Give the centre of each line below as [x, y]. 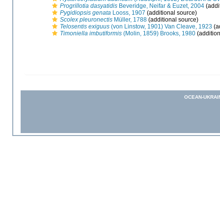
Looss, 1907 [128, 13]
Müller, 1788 [130, 19]
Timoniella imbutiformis [91, 33]
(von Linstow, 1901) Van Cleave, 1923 [161, 26]
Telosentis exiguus [85, 26]
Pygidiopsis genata [85, 13]
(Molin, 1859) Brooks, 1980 [159, 33]
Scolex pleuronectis [86, 19]
